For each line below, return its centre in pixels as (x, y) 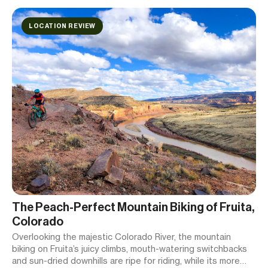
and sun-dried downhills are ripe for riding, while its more (126, 261)
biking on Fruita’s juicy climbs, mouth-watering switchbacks (130, 249)
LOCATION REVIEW (62, 26)
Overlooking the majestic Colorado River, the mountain (121, 237)
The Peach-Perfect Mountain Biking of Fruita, (133, 207)
